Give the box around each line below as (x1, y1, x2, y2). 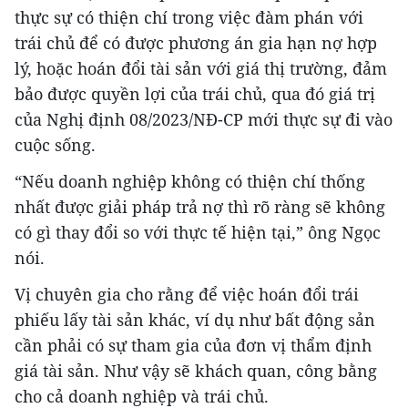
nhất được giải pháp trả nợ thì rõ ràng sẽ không (15, 195, 385, 218)
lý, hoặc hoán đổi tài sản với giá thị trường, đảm (15, 56, 387, 79)
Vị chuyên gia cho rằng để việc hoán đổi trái (15, 282, 359, 305)
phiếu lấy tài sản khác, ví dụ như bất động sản (15, 308, 375, 331)
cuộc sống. (15, 133, 96, 156)
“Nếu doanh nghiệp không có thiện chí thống (15, 169, 365, 192)
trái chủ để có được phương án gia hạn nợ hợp (15, 31, 377, 54)
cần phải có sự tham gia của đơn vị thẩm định (15, 333, 372, 356)
